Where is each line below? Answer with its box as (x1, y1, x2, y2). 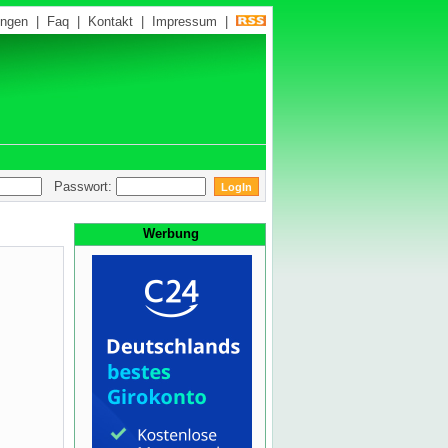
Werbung (143, 226, 199, 241)
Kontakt (88, 14, 133, 29)
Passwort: (42, 178, 116, 194)
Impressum (152, 14, 217, 29)
